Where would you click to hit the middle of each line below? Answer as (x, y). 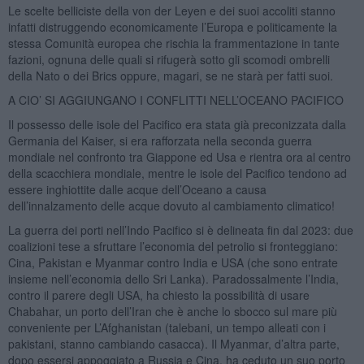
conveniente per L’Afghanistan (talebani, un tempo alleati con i (167, 327)
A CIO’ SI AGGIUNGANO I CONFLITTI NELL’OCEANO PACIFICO (175, 100)
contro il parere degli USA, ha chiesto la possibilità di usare (158, 295)
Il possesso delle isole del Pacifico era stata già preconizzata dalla (177, 124)
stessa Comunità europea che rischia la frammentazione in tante (173, 43)
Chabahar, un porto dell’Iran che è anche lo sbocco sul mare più (172, 311)
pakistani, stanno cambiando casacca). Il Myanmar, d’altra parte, (173, 343)
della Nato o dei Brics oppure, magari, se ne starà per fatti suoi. (170, 75)
